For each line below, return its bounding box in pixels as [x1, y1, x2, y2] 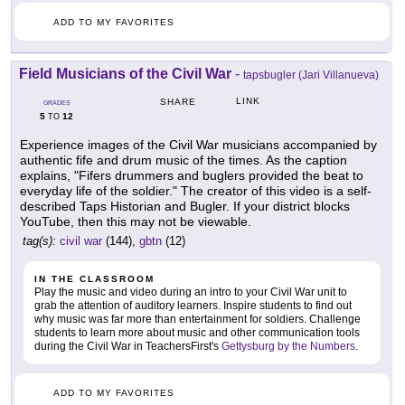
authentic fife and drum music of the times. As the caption [20, 152, 347, 167]
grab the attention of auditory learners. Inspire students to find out [34, 298, 352, 312]
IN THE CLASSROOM [34, 273, 155, 284]
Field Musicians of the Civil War [19, 65, 231, 81]
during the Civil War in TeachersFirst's [34, 339, 221, 353]
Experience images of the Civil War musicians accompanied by [20, 137, 377, 152]
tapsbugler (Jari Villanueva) [243, 68, 379, 81]
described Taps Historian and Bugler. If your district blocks [20, 198, 350, 213]
